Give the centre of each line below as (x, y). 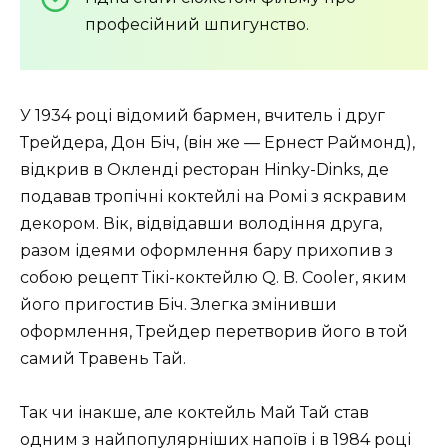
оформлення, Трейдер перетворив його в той (214, 332)
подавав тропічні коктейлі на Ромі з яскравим (213, 197)
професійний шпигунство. (197, 25)
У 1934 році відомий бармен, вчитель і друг (202, 116)
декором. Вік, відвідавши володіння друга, (201, 224)
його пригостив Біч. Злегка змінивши (178, 305)
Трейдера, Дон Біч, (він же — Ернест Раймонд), (217, 143)
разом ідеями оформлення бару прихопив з (206, 251)
